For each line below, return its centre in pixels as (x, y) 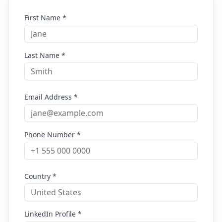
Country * (40, 176)
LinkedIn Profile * (53, 214)
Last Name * (45, 55)
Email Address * (51, 97)
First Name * (45, 18)
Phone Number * (53, 135)
